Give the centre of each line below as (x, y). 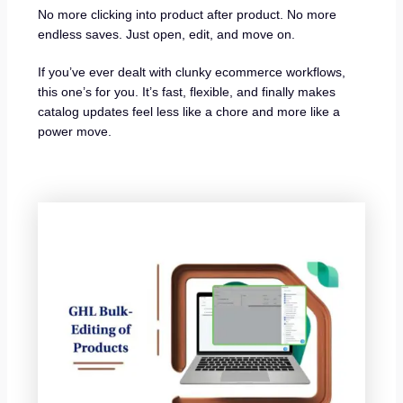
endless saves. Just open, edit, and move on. (167, 35)
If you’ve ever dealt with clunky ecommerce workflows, (192, 72)
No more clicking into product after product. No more (188, 15)
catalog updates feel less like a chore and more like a (189, 111)
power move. (75, 131)
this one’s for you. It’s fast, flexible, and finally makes (187, 91)
